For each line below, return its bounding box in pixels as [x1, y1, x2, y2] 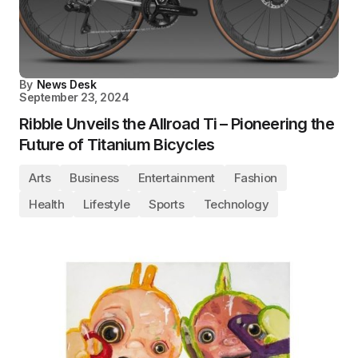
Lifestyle [83, 196, 130, 212]
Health [29, 196, 65, 212]
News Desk [36, 77, 97, 91]
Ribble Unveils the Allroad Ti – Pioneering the [19, 113, 334, 133]
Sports [149, 196, 185, 212]
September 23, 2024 [19, 89, 129, 104]
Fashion [233, 169, 277, 185]
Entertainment [137, 169, 215, 185]
